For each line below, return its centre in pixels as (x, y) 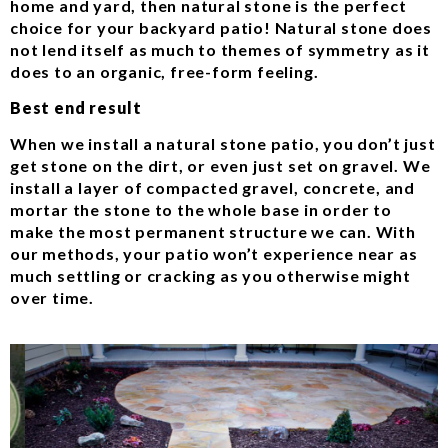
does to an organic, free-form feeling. (164, 71)
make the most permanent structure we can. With (213, 232)
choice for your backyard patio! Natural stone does (221, 27)
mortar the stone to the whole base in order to (201, 210)
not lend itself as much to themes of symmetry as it (220, 49)
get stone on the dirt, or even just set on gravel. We (220, 166)
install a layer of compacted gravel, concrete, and (212, 188)
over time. (52, 298)
